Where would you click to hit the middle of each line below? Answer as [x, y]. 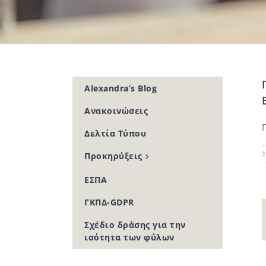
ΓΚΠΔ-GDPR [109, 202]
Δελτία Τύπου [115, 133]
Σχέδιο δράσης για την [135, 225]
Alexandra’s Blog [121, 88]
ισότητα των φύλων [129, 237]
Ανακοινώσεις [116, 111]
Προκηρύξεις [113, 156]
